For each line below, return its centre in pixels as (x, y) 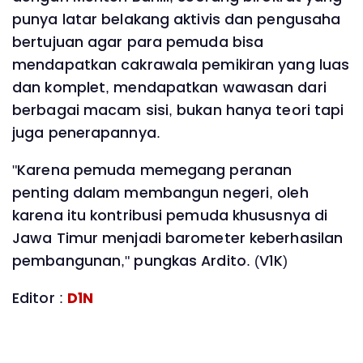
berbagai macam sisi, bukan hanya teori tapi (178, 111)
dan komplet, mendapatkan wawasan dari (169, 88)
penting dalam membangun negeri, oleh (160, 192)
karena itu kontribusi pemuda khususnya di (170, 215)
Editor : (40, 298)
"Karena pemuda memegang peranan (152, 170)
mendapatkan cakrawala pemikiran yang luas (181, 65)
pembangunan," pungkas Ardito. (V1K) (150, 261)
